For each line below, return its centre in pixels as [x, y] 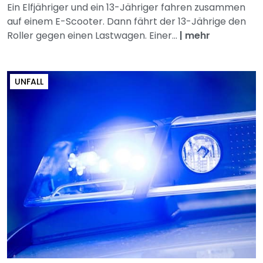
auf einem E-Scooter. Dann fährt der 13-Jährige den [127, 22]
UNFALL [29, 82]
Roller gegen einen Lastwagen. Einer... [93, 36]
